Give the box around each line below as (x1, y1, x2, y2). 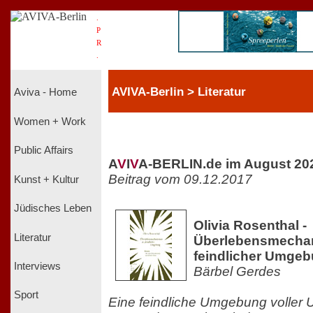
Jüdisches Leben (14, 203, 92, 214)
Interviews (14, 260, 61, 272)
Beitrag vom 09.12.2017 (108, 171, 252, 187)
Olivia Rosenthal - (194, 217, 307, 233)
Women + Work (14, 115, 86, 127)
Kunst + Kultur (14, 173, 79, 185)
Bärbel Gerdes (194, 263, 281, 279)
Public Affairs (14, 145, 73, 156)
